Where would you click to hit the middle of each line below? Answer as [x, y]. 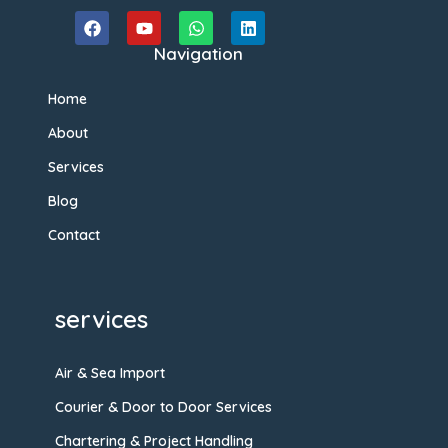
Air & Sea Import [110, 373]
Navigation [198, 53]
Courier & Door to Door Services [163, 407]
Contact [74, 235]
